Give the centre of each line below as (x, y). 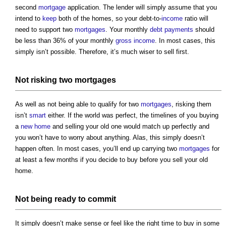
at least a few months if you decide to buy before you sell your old (111, 160)
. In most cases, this (185, 41)
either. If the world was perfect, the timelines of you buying (132, 116)
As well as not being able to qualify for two (78, 104)
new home (36, 127)
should (204, 30)
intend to (29, 19)
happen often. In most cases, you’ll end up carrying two (97, 149)
